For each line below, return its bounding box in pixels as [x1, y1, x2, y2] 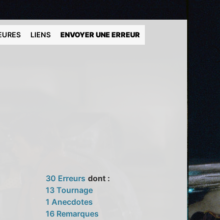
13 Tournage [46, 185, 93, 195]
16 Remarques [46, 208, 99, 219]
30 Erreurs [46, 173, 86, 183]
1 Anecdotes [46, 196, 93, 207]
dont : [88, 173, 110, 183]
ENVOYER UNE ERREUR [60, 30, 140, 39]
